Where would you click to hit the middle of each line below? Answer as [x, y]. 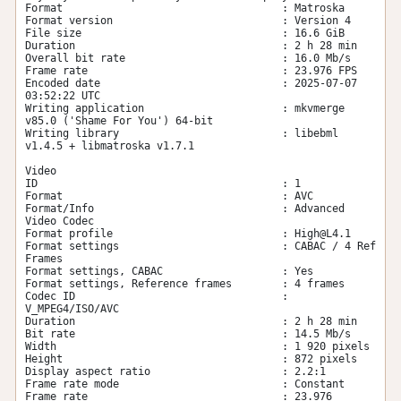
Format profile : [160, 234]
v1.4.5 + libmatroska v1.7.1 [110, 146]
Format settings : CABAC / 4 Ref [200, 246]
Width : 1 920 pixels [197, 346]
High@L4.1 [323, 234]
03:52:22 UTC [63, 96]
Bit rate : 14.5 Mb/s [188, 334]
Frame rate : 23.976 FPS [191, 71]
